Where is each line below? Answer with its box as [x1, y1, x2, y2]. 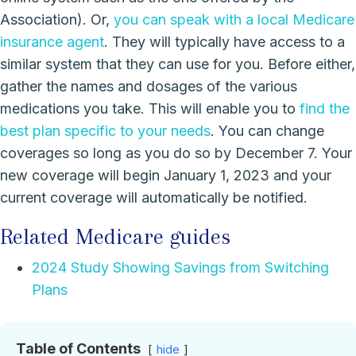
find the [300, 100, 350, 118]
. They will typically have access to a [104, 33, 345, 51]
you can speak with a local [114, 11, 288, 29]
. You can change [211, 122, 324, 140]
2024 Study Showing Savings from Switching [32, 259, 329, 277]
